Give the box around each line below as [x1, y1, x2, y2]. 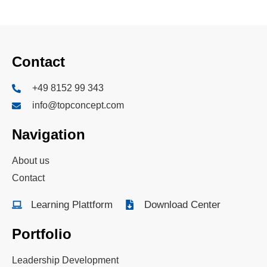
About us [12, 156, 49, 166]
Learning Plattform [31, 199, 113, 211]
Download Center [144, 199, 221, 211]
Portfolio [12, 226, 72, 243]
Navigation [12, 126, 85, 143]
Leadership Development [12, 255, 119, 266]
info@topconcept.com [32, 100, 124, 111]
